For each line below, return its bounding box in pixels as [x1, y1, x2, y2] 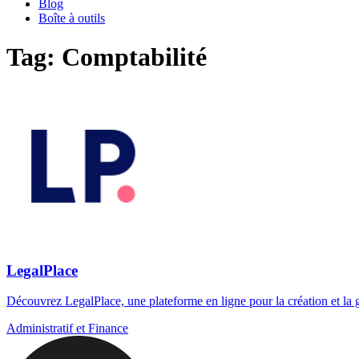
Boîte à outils [38, 11, 105, 25]
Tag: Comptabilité [6, 42, 207, 72]
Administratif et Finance [6, 321, 128, 336]
